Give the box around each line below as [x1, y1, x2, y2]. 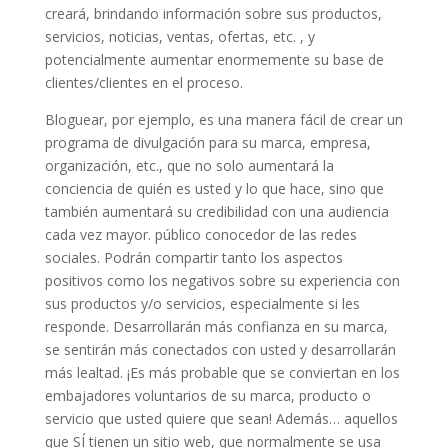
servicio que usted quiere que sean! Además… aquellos [44, 408, 398, 428]
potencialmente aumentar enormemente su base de [44, 49, 384, 69]
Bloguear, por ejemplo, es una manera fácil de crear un [44, 109, 403, 129]
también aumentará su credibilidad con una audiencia [44, 201, 389, 221]
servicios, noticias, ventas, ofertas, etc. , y [44, 26, 315, 46]
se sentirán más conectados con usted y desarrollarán [44, 339, 396, 359]
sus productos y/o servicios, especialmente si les [44, 293, 360, 313]
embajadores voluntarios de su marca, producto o [44, 385, 371, 405]
